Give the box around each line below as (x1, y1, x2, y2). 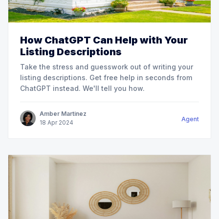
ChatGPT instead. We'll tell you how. (20, 84, 145, 93)
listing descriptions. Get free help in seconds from (20, 73, 192, 82)
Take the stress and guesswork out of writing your (20, 63, 193, 71)
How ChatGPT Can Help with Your (20, 34, 188, 46)
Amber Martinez (40, 110, 87, 118)
